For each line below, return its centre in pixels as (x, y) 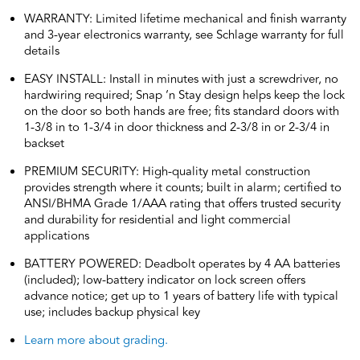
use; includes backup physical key (112, 312)
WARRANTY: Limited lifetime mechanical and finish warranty (185, 18)
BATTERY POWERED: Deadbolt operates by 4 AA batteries (182, 264)
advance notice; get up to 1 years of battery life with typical (181, 296)
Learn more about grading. (96, 340)
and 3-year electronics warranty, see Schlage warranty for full (184, 35)
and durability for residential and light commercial (157, 219)
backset (44, 143)
